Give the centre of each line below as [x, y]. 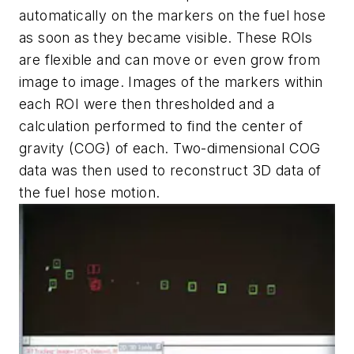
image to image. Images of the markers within [171, 81]
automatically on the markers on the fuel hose [172, 15]
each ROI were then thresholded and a [147, 104]
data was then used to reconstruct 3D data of [170, 170]
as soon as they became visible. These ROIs [166, 37]
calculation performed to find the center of [161, 126]
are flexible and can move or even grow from [170, 59]
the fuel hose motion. [90, 192]
